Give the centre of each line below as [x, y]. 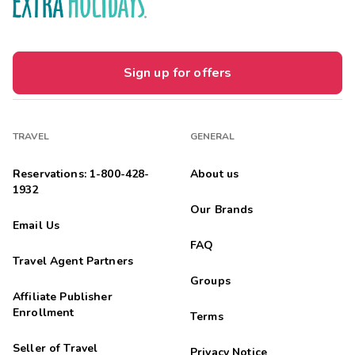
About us [215, 174]
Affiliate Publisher [63, 296]
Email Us [36, 225]
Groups [210, 281]
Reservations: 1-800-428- [81, 174]
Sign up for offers [177, 73]
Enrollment [44, 312]
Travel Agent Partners [73, 261]
